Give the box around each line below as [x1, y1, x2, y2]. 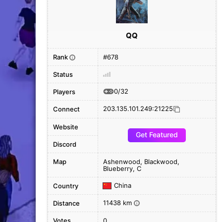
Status [53, 70, 73, 78]
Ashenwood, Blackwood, [103, 158, 179, 166]
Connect [53, 105, 80, 113]
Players [53, 88, 75, 96]
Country [53, 182, 78, 190]
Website [53, 123, 78, 131]
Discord [53, 140, 76, 148]
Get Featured [136, 130, 178, 139]
